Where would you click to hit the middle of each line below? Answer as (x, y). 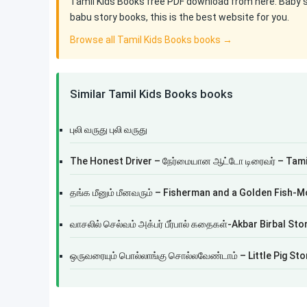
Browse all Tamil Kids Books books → (151, 40)
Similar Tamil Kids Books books (151, 94)
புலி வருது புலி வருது (109, 130)
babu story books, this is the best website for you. (180, 17)
